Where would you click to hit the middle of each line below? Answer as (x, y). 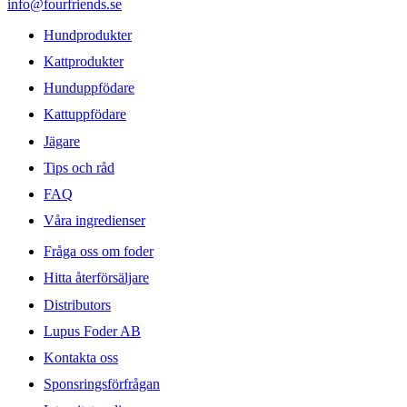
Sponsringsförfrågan (102, 384)
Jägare (62, 141)
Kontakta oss (81, 357)
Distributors (77, 304)
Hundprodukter (88, 35)
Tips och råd (79, 167)
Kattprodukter (84, 61)
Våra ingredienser (94, 221)
